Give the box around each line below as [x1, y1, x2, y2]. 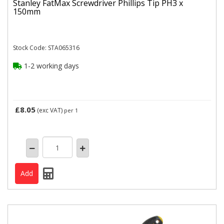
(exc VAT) [35, 106, 64, 114]
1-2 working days [22, 61, 79, 70]
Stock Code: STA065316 [13, 43, 79, 52]
